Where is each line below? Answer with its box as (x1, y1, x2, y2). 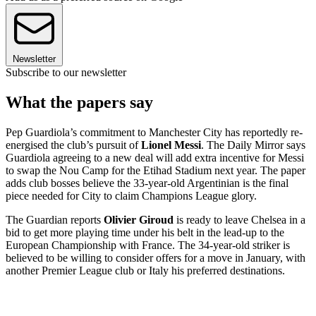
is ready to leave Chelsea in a (174, 213, 305, 226)
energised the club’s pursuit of (6, 138, 141, 151)
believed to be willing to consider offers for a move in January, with (6, 251, 305, 264)
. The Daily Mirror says (201, 138, 305, 151)
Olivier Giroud (104, 213, 174, 226)
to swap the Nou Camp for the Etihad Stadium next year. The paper (6, 164, 305, 176)
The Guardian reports (6, 213, 104, 226)
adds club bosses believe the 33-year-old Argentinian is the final (6, 176, 288, 189)
